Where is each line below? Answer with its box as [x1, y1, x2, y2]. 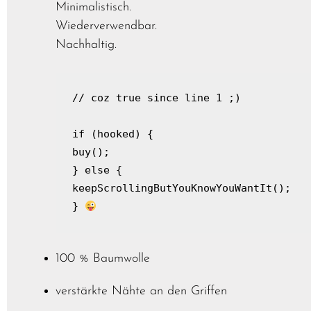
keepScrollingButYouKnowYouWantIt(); [72, 182, 291, 195]
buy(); [72, 146, 110, 159]
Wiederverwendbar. [56, 19, 157, 33]
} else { [72, 164, 122, 177]
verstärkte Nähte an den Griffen [56, 285, 227, 299]
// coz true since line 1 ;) [72, 92, 241, 105]
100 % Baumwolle [56, 252, 150, 266]
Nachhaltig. [56, 38, 117, 52]
